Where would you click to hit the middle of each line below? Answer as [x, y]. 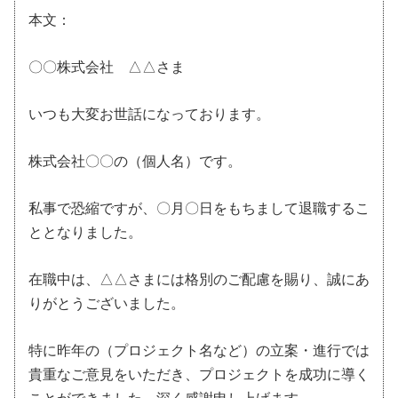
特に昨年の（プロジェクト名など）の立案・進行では [199, 350]
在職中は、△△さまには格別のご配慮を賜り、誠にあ [199, 279]
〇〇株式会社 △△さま [107, 67]
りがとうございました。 [107, 303]
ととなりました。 [85, 232]
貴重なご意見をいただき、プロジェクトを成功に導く [199, 374]
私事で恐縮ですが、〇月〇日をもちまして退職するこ [199, 208]
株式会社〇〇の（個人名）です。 [135, 161]
